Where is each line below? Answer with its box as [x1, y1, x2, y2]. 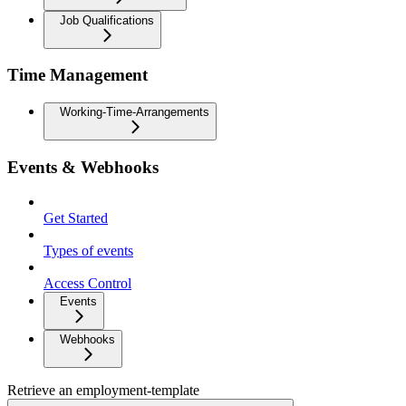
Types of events [43, 243, 133, 259]
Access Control [43, 275, 131, 292]
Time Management [7, 65, 148, 85]
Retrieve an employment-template [7, 382, 199, 399]
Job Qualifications [60, 13, 154, 27]
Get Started [43, 210, 108, 227]
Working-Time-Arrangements [60, 104, 209, 119]
